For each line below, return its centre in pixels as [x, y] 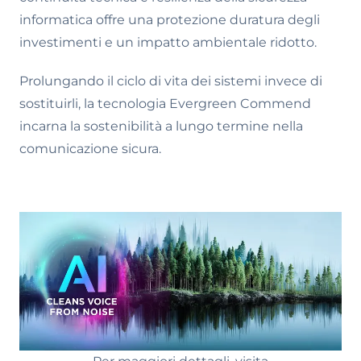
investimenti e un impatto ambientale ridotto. [168, 42]
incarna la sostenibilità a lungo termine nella [161, 126]
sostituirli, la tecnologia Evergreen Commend [165, 104]
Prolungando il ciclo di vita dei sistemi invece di [171, 81]
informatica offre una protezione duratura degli [170, 20]
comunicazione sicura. [90, 149]
